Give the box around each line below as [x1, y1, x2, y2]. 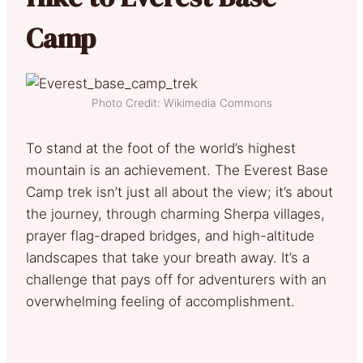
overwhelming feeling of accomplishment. [26, 293, 295, 310]
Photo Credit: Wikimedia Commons [91, 96, 272, 109]
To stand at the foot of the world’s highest [26, 139, 296, 156]
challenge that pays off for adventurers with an [26, 271, 327, 288]
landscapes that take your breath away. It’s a [26, 249, 310, 266]
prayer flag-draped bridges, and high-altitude [26, 227, 314, 244]
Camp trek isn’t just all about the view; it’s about [26, 183, 333, 200]
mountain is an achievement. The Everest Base [26, 161, 328, 178]
